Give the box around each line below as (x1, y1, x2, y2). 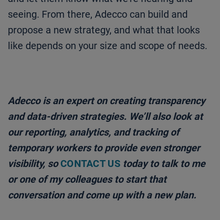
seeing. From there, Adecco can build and (8, 8, 188, 20)
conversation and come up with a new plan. (8, 189, 196, 201)
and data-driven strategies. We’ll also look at (8, 110, 203, 122)
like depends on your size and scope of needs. (8, 39, 207, 52)
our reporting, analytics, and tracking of (8, 126, 179, 138)
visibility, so (8, 157, 60, 169)
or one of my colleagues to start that (8, 173, 166, 185)
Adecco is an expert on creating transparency (8, 94, 205, 107)
